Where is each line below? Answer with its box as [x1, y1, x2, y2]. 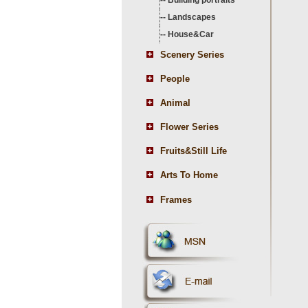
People [160, 74, 190, 84]
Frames [160, 195, 192, 205]
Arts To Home [160, 170, 218, 180]
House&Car [168, 30, 214, 39]
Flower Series [160, 122, 219, 132]
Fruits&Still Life [160, 146, 227, 156]
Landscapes [168, 12, 216, 22]
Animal [160, 98, 190, 108]
